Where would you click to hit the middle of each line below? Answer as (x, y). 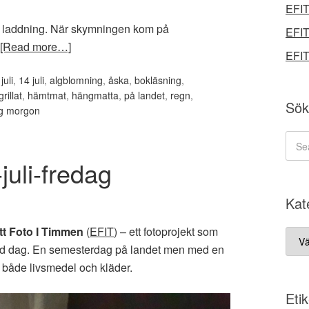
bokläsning (158, 80)
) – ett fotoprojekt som (166, 231)
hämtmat (47, 95)
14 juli (31, 80)
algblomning (76, 80)
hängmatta (95, 95)
